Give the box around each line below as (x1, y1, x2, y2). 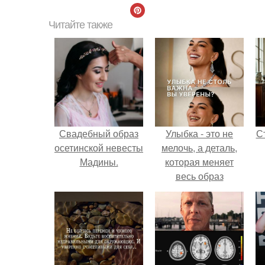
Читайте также (49, 19, 112, 31)
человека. (178, 183, 221, 197)
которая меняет (165, 155, 234, 169)
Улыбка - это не (166, 127, 233, 140)
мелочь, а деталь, (161, 141, 237, 154)
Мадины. (79, 155, 118, 169)
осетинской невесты (54, 141, 143, 154)
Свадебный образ (59, 127, 138, 140)
